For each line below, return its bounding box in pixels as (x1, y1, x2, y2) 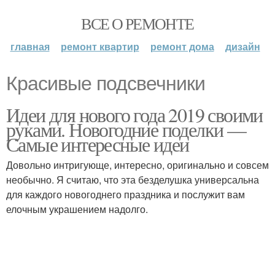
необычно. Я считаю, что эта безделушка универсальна (6, 172, 259, 187)
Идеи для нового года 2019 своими (6, 101, 263, 128)
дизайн (225, 39, 260, 53)
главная (10, 39, 50, 53)
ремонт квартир (60, 39, 139, 53)
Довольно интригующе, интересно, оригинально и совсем (6, 158, 269, 172)
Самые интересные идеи (6, 131, 189, 157)
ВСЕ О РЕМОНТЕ (81, 13, 194, 34)
